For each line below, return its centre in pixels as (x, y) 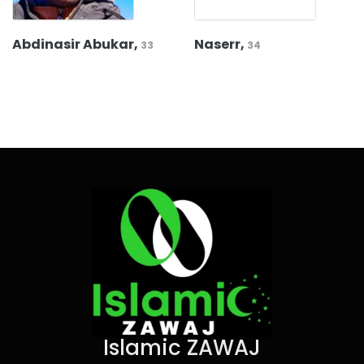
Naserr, (221, 44)
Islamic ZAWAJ (182, 347)
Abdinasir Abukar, (76, 44)
